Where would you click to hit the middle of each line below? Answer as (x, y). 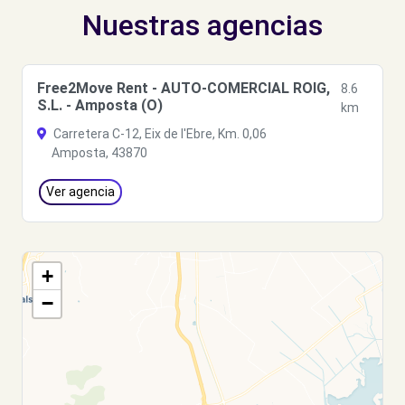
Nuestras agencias (202, 25)
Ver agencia (80, 192)
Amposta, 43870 (99, 153)
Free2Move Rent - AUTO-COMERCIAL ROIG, (184, 88)
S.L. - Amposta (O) (100, 105)
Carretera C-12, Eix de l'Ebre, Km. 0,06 (159, 134)
